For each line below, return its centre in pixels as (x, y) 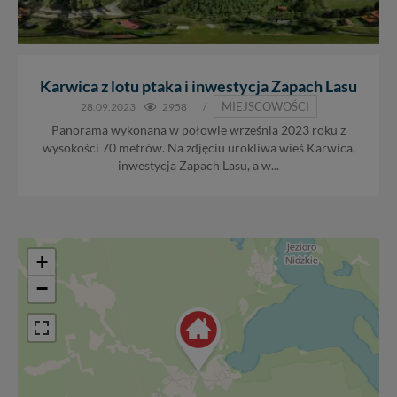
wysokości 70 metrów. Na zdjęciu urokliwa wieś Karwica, (198, 148)
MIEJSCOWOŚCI (265, 107)
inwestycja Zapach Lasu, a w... (198, 166)
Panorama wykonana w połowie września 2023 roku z (198, 131)
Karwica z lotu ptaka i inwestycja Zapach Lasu (198, 86)
